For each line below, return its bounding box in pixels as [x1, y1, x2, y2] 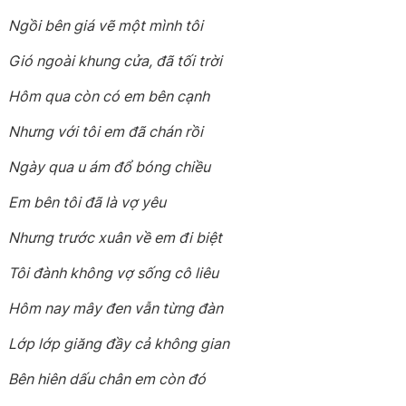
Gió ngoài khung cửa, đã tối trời [8, 52, 223, 70]
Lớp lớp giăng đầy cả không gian [8, 334, 230, 353]
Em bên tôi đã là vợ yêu [8, 193, 167, 211]
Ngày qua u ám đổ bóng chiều [8, 158, 211, 176]
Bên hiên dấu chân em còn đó [8, 370, 207, 388]
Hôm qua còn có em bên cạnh [8, 87, 210, 105]
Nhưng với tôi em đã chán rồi [8, 122, 204, 140]
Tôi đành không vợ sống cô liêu [8, 264, 219, 282]
